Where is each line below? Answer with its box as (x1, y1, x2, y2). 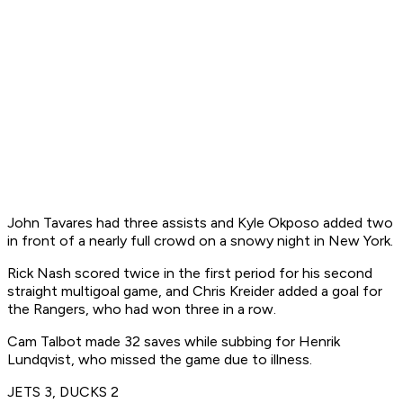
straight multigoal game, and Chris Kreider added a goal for (7, 282, 382, 300)
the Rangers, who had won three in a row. (7, 300, 276, 318)
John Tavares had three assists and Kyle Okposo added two (7, 214, 393, 232)
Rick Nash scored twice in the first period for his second (7, 264, 372, 282)
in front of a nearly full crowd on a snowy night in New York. (7, 232, 393, 250)
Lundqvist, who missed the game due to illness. (7, 351, 312, 369)
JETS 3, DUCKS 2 (7, 383, 119, 401)
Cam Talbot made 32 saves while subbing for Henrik (7, 333, 340, 351)
